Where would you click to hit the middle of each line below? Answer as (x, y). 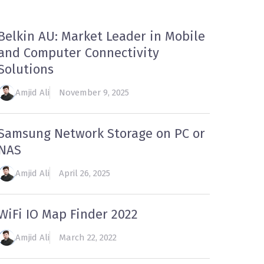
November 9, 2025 (94, 93)
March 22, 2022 (88, 237)
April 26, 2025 (84, 173)
